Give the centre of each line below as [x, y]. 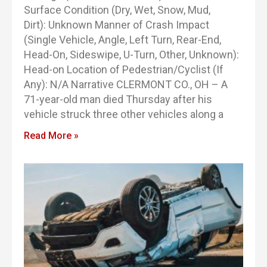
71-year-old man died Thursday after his [118, 99]
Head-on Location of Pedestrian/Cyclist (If [124, 69]
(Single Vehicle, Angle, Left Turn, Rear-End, [122, 40]
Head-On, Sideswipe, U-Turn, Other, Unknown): [131, 55]
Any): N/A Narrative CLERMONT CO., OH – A [126, 84]
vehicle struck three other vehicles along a [124, 114]
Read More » [51, 136]
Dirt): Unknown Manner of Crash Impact [117, 25]
